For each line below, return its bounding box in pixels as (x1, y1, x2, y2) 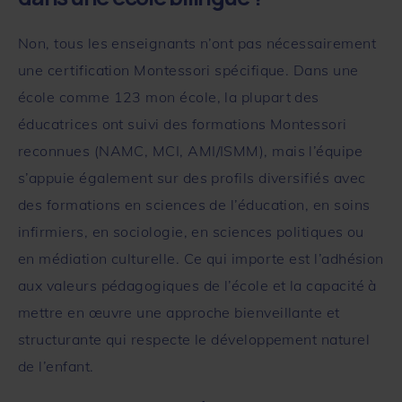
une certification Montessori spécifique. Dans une (18, 60, 359, 79)
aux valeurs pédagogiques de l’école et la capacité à (18, 275, 377, 294)
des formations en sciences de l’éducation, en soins (18, 195, 371, 214)
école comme (18, 87, 114, 106)
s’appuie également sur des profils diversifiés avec (18, 168, 366, 187)
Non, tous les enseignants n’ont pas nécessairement (18, 33, 376, 52)
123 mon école (113, 87, 217, 106)
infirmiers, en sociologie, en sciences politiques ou (18, 222, 364, 240)
